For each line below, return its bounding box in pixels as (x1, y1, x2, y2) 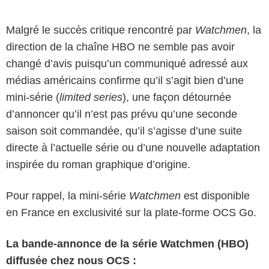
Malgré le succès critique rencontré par (6, 23, 195, 36)
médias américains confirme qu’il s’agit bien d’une (6, 74, 244, 86)
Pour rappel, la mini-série (6, 189, 129, 202)
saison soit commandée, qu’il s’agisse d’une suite (6, 124, 242, 137)
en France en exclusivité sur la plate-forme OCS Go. (6, 206, 256, 219)
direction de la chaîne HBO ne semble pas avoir (6, 40, 235, 53)
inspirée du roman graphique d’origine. (6, 158, 190, 171)
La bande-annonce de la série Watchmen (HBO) (6, 237, 249, 250)
